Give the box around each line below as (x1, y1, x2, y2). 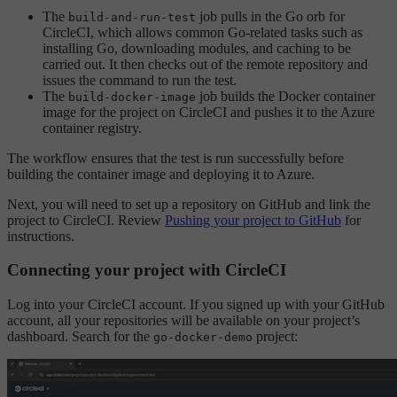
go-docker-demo (153, 331, 253, 345)
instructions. (7, 228, 74, 244)
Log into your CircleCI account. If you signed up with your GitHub (7, 297, 385, 313)
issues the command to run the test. (43, 72, 237, 88)
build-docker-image (68, 90, 196, 104)
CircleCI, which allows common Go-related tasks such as (43, 24, 362, 40)
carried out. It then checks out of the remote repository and (43, 56, 368, 72)
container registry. (43, 120, 142, 136)
